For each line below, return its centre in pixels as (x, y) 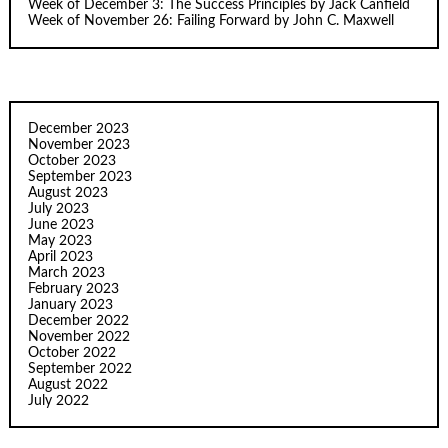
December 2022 (79, 320)
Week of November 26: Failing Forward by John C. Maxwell (211, 21)
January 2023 (71, 304)
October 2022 (72, 352)
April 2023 (61, 256)
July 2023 (59, 208)
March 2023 (67, 272)
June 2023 (61, 224)
